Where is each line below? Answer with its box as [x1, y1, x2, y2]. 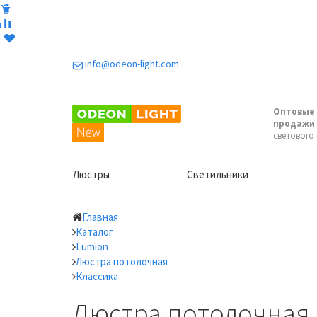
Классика [76, 270, 118, 283]
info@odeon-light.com [85, 57, 179, 70]
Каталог [76, 225, 113, 238]
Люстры [73, 168, 110, 181]
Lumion [76, 240, 108, 253]
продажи [272, 117, 315, 129]
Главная [82, 210, 118, 224]
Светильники [187, 168, 248, 181]
